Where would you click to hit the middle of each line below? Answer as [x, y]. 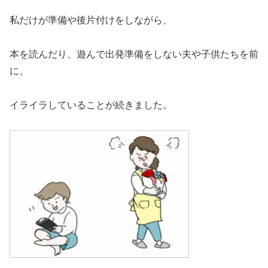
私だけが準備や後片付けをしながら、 [91, 20]
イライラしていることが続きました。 [91, 105]
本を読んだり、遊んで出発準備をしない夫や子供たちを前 [134, 54]
